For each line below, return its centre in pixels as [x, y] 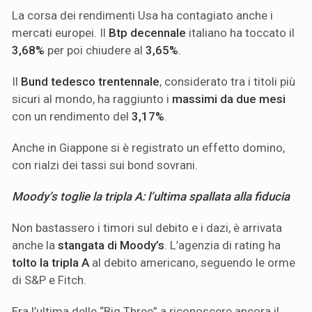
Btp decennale [147, 32]
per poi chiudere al [95, 50]
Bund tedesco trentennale [90, 81]
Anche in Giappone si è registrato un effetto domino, [148, 147]
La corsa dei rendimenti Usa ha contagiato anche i [142, 15]
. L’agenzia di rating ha [223, 245]
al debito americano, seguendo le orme [192, 262]
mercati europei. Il [60, 32]
